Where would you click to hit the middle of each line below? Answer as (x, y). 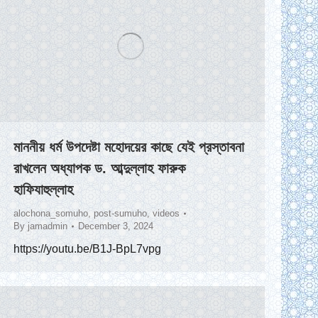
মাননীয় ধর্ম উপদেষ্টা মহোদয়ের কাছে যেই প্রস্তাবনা (129, 147)
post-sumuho (120, 214)
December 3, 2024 (116, 226)
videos (166, 214)
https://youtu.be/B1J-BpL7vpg (87, 249)
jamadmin (48, 226)
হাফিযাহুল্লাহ (43, 190)
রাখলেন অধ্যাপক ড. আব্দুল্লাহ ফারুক (99, 169)
